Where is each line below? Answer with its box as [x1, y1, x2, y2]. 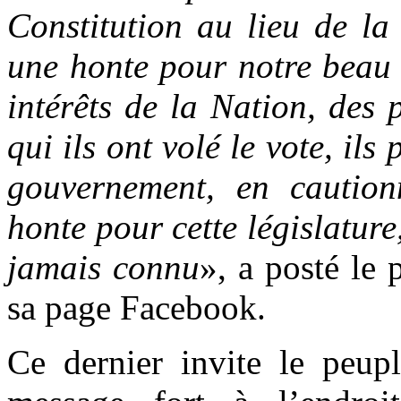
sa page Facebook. [7, 287, 266, 327]
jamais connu [7, 247, 200, 286]
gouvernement [7, 166, 206, 206]
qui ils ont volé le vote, [7, 126, 344, 166]
